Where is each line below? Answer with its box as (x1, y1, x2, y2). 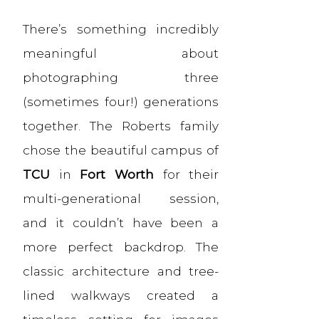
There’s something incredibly (23, 21, 219, 36)
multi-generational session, (23, 191, 219, 206)
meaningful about (23, 46, 219, 61)
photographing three (23, 70, 219, 85)
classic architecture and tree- (23, 263, 219, 278)
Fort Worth (80, 167, 154, 182)
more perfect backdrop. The (23, 239, 219, 254)
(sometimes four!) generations (23, 94, 219, 109)
